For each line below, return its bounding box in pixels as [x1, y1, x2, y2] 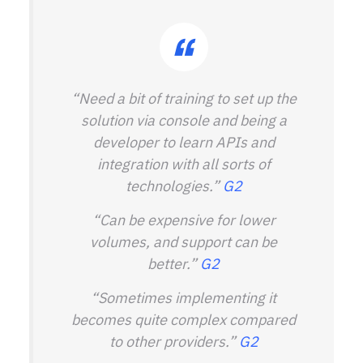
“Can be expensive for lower [92, 209, 275, 231]
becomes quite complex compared [71, 309, 296, 331]
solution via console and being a [80, 109, 287, 131]
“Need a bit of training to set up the [70, 88, 297, 109]
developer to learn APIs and [92, 131, 275, 153]
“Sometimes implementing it [91, 287, 276, 309]
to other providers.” [109, 331, 239, 352]
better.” [147, 253, 200, 275]
